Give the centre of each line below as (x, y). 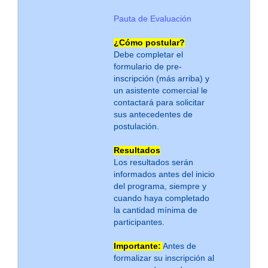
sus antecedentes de (153, 114)
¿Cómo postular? (149, 42)
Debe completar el (148, 54)
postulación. (136, 126)
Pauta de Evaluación (152, 19)
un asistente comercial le (160, 90)
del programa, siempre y (160, 186)
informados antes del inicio (164, 174)
